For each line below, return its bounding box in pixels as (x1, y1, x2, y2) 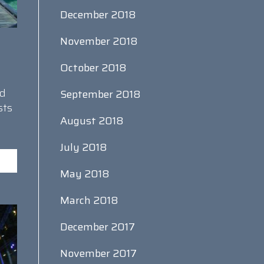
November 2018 (60, 33, 138, 49)
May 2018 (60, 166, 110, 182)
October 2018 (60, 60, 127, 76)
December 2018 (60, 6, 136, 23)
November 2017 (60, 245, 137, 262)
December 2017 (60, 219, 135, 235)
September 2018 (60, 86, 141, 103)
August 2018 (60, 113, 124, 129)
